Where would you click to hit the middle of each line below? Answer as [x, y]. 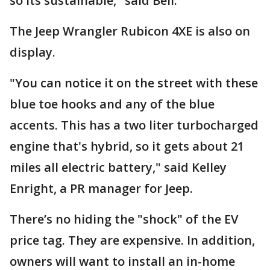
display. [33, 52]
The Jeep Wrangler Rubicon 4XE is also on [130, 31]
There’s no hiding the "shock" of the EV [124, 219]
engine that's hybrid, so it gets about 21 [127, 146]
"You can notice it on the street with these [134, 83]
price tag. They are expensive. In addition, [132, 240]
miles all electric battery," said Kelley [118, 167]
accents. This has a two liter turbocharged [134, 125]
